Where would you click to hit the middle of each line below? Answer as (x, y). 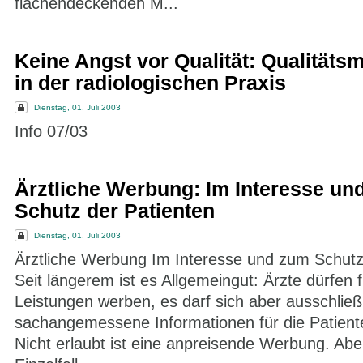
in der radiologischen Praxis (150, 83)
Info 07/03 (51, 131)
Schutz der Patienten (114, 211)
